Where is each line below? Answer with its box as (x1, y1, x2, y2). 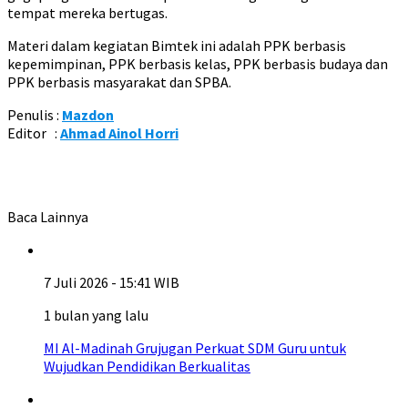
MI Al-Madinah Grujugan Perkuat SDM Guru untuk (44, 339, 346, 357)
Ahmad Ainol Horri (60, 124, 178, 142)
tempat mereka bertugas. (7, 4, 168, 22)
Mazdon (62, 106, 114, 124)
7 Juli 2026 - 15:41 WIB (44, 273, 179, 291)
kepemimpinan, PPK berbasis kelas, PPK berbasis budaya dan (7, 55, 388, 73)
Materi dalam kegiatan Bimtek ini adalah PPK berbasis (7, 36, 346, 55)
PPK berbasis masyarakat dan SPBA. (7, 73, 231, 91)
